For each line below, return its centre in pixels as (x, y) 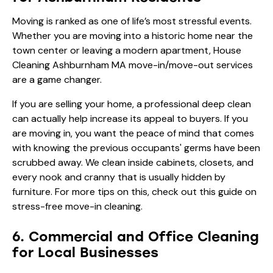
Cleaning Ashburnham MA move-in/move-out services (133, 65)
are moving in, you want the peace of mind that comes (133, 133)
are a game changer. (57, 79)
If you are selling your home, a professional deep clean (132, 104)
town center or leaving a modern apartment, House (127, 50)
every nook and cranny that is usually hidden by (119, 177)
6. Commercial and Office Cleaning (136, 236)
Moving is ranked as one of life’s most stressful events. (132, 21)
